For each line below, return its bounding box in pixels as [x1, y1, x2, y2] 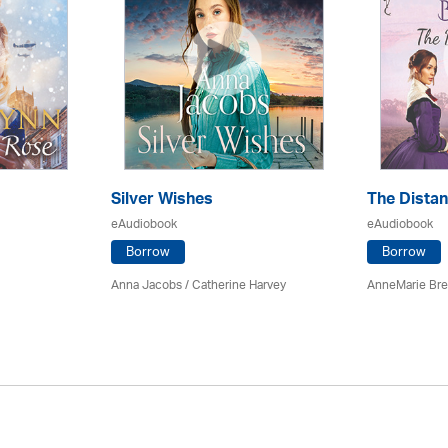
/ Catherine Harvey [182, 272, 286, 299]
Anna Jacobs [111, 272, 182, 299]
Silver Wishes [111, 185, 213, 217]
